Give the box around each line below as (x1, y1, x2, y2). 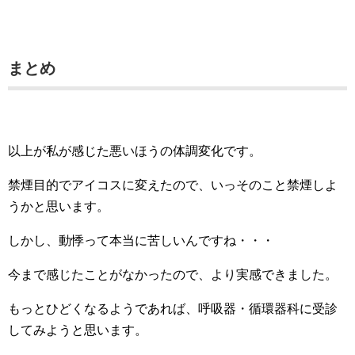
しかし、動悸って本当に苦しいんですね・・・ (8, 233, 274, 247)
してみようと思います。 (8, 323, 147, 337)
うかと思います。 (8, 199, 109, 213)
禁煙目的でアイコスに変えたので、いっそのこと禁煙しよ (8, 177, 338, 192)
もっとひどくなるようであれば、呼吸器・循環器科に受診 (8, 301, 338, 315)
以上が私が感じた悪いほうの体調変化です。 (8, 143, 261, 158)
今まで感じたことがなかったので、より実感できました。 (8, 267, 338, 281)
